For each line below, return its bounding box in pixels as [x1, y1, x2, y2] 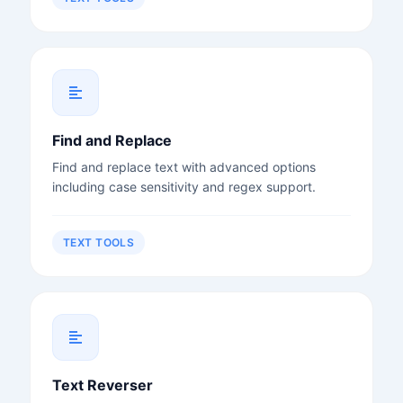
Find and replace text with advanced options [51, 158, 316, 175]
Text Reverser [51, 375, 153, 394]
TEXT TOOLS [62, 235, 135, 249]
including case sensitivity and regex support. [51, 178, 316, 194]
